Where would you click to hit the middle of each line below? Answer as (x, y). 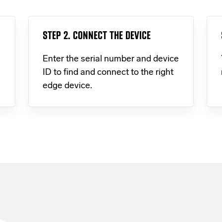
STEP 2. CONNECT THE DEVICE (97, 35)
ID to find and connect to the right (108, 73)
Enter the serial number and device (111, 59)
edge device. (68, 86)
